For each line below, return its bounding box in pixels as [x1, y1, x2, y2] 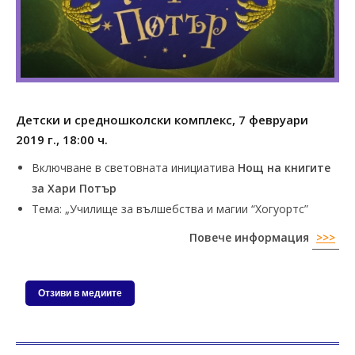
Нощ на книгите [235, 159, 330, 175]
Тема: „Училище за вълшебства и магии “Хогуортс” [32, 200, 308, 216]
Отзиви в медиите [38, 287, 122, 299]
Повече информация [189, 229, 312, 245]
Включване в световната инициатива [32, 159, 235, 175]
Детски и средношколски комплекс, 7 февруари [16, 111, 308, 128]
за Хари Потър [32, 180, 116, 196]
